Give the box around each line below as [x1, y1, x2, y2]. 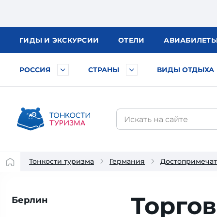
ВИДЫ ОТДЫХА [157, 65, 214, 74]
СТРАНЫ [88, 65, 119, 74]
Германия [109, 157, 145, 166]
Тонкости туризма [29, 157, 94, 166]
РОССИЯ [19, 65, 50, 74]
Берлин [12, 195, 47, 205]
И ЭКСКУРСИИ [44, 36, 99, 45]
